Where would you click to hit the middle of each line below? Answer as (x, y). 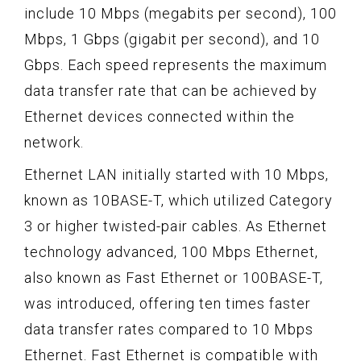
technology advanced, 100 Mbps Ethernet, (171, 251)
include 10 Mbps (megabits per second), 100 (180, 13)
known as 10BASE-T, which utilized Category (178, 200)
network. (54, 142)
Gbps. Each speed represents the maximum (176, 64)
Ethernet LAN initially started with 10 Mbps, (176, 174)
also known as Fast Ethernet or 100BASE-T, (174, 277)
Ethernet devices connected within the (160, 116)
